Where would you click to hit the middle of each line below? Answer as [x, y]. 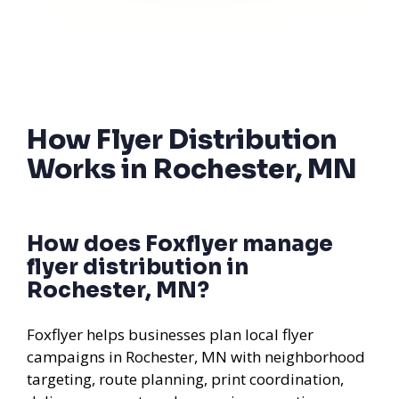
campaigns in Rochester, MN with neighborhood [196, 356]
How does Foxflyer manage [180, 244]
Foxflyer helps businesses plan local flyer [170, 334]
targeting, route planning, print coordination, [185, 379]
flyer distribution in [138, 267]
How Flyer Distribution [182, 139]
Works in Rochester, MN [192, 169]
